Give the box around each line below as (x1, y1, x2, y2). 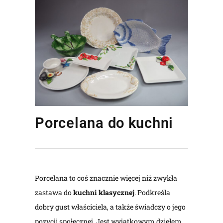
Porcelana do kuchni (35, 114, 174, 131)
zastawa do (35, 187, 74, 197)
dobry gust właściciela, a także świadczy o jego (35, 202, 186, 212)
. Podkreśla (134, 187, 171, 197)
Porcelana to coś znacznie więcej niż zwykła (35, 173, 178, 183)
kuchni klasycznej (73, 187, 135, 197)
